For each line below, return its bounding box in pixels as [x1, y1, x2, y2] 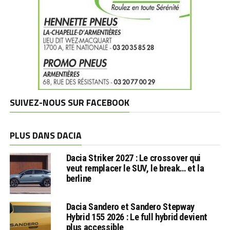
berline [66, 172, 91, 184]
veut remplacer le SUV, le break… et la [66, 162, 204, 174]
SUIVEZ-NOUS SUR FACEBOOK [9, 95, 129, 109]
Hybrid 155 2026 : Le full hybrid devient [66, 211, 207, 222]
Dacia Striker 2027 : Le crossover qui [66, 152, 201, 163]
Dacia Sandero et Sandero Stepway [66, 201, 195, 212]
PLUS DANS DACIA [9, 128, 82, 142]
